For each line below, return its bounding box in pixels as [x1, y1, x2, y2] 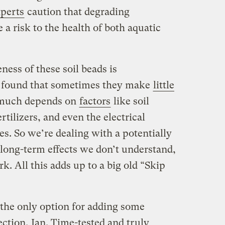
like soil [110, 95, 149, 107]
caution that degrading [24, 6, 130, 18]
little [153, 79, 174, 91]
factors [79, 95, 110, 107]
